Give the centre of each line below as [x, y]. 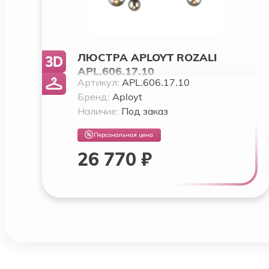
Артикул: [99, 82]
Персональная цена [123, 135]
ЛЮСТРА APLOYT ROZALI [147, 57]
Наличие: [99, 111]
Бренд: [95, 96]
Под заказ [144, 111]
